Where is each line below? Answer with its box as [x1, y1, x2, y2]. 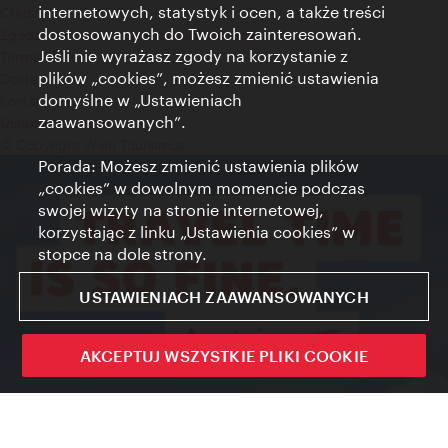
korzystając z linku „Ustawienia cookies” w [38, 222, 356, 241]
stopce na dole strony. [38, 244, 208, 263]
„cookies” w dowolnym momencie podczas [38, 178, 366, 197]
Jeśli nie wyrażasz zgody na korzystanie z [38, 46, 349, 65]
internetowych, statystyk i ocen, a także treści [38, 2, 386, 21]
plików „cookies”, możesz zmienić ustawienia [38, 68, 380, 87]
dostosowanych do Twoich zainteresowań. [38, 24, 363, 43]
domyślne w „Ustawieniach [38, 90, 243, 109]
